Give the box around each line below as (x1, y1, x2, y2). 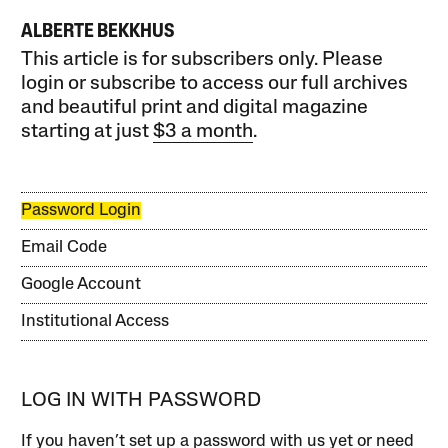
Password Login (21, 202, 142, 220)
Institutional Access (21, 313, 170, 331)
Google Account (21, 276, 142, 294)
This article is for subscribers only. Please (21, 50, 384, 71)
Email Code (21, 239, 108, 257)
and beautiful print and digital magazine (21, 98, 369, 119)
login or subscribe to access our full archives (21, 74, 409, 95)
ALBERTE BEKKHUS (21, 22, 175, 43)
